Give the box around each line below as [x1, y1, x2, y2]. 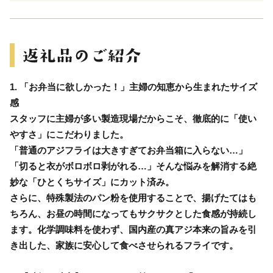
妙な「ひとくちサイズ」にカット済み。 [10, 176, 174, 187]
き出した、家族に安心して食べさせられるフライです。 [10, 239, 238, 250]
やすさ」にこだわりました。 [10, 129, 129, 140]
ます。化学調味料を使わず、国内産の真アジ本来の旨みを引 [10, 224, 257, 235]
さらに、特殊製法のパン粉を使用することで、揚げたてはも [10, 192, 257, 203]
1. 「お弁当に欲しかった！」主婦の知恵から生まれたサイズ [10, 81, 257, 92]
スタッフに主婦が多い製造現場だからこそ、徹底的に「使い [10, 113, 257, 124]
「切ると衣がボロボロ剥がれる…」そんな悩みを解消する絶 [10, 160, 257, 171]
